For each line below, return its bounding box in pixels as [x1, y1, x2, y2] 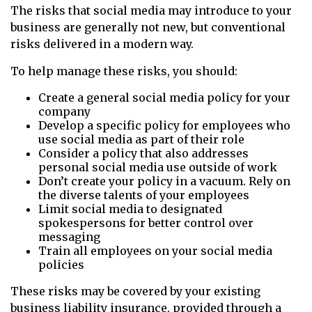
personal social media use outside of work [38, 160, 277, 175]
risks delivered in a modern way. [10, 37, 196, 52]
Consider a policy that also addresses [38, 146, 249, 161]
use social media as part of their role [38, 132, 244, 147]
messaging [38, 230, 100, 244]
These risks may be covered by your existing [10, 284, 260, 299]
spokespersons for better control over [38, 216, 253, 231]
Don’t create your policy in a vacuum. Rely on [38, 174, 290, 189]
